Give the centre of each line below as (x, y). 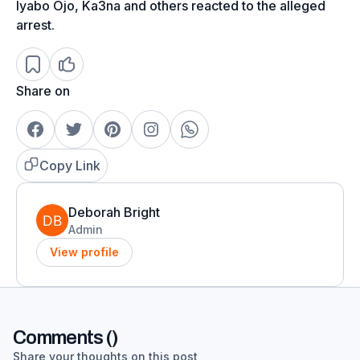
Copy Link (70, 165)
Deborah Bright (114, 212)
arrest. (37, 25)
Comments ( (63, 337)
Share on (43, 90)
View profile (84, 252)
